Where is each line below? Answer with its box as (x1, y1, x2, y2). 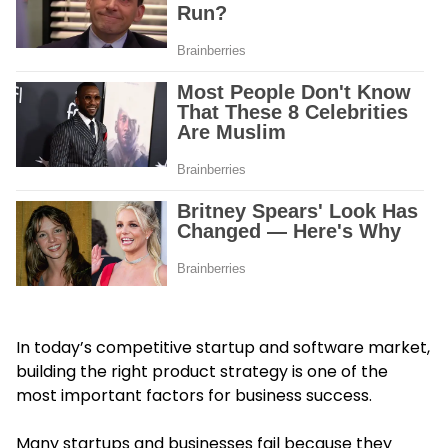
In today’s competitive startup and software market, (16, 335, 430, 359)
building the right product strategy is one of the (16, 359, 388, 383)
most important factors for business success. (16, 383, 372, 407)
